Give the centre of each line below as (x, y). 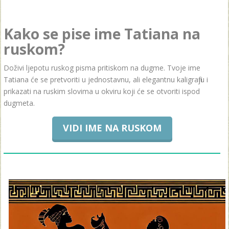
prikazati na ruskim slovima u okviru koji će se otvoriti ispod (102, 91)
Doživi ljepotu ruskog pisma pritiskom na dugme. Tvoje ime (102, 67)
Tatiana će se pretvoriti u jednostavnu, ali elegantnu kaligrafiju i (106, 79)
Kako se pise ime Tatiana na (102, 33)
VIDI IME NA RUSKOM (112, 128)
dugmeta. (19, 103)
